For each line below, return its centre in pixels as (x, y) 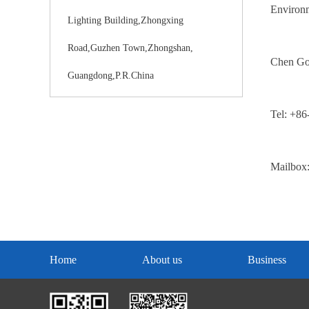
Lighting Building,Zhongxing (126, 20)
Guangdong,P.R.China (111, 76)
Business (267, 260)
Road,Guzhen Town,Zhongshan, (130, 48)
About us (162, 260)
